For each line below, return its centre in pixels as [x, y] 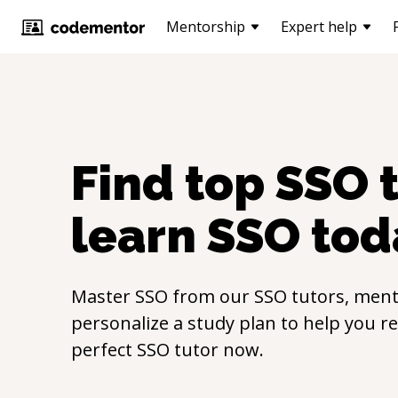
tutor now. [217, 350]
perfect [104, 350]
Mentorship [206, 27]
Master [103, 296]
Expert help [319, 27]
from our [211, 296]
